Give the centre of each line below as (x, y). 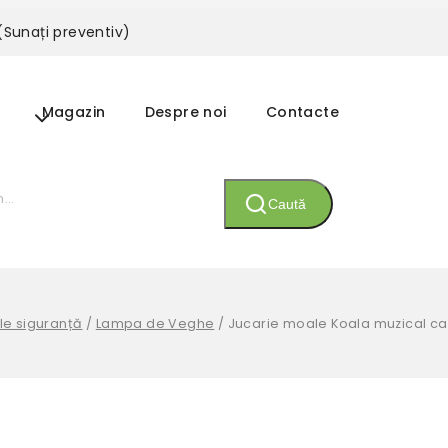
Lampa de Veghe (155, 323)
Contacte (302, 111)
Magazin (73, 111)
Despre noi (185, 111)
